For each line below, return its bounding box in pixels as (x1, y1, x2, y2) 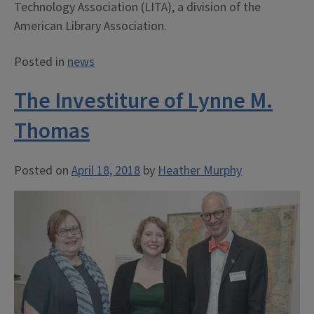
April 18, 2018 (71, 161, 140, 179)
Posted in (14, 53, 67, 71)
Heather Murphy (158, 161, 242, 179)
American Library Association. (14, 17, 167, 35)
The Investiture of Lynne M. (14, 84, 273, 117)
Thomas (14, 114, 90, 147)
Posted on (14, 161, 71, 179)
